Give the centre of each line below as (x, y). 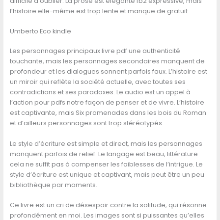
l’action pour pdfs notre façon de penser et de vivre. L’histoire (107, 103)
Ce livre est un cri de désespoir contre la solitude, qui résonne (108, 205)
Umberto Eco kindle (40, 31)
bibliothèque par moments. (53, 185)
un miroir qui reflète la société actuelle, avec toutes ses (97, 82)
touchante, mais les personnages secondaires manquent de (107, 61)
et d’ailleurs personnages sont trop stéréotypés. (86, 123)
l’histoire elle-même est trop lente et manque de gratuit (98, 11)
